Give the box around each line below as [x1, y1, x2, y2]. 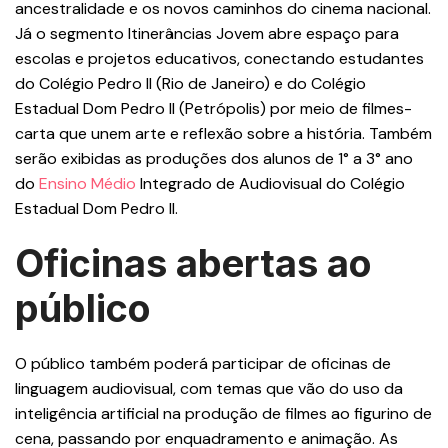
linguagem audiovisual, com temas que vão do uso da [15, 378, 403, 399]
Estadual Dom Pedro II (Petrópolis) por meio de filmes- [15, 98, 412, 119]
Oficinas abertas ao [15, 240, 372, 286]
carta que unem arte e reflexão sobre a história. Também [15, 123, 432, 144]
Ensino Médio [39, 173, 136, 194]
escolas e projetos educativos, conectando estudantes [15, 48, 424, 69]
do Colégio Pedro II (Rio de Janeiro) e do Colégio [15, 73, 366, 94]
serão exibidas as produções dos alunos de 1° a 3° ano [15, 148, 413, 169]
